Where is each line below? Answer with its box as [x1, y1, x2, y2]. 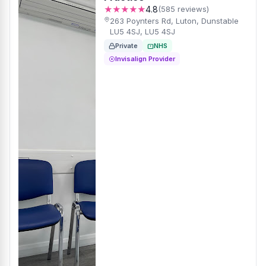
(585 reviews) [158, 4, 209, 14]
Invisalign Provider [115, 55, 175, 63]
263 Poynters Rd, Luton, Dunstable [109, 16, 239, 26]
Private [115, 42, 138, 50]
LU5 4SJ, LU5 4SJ [109, 27, 175, 36]
